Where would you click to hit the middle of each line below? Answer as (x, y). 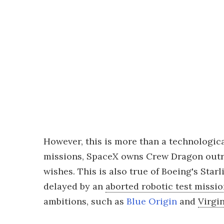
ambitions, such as (85, 201)
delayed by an (74, 186)
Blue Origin (152, 201)
